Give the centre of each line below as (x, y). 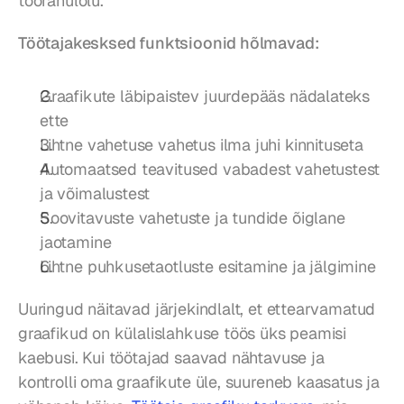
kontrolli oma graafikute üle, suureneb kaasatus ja (199, 382)
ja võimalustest (95, 194)
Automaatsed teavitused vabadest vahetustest (210, 170)
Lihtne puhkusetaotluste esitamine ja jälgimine (208, 267)
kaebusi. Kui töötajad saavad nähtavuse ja (171, 358)
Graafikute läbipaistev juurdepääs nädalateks (205, 96)
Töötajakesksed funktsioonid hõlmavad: (169, 43)
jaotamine (76, 243)
